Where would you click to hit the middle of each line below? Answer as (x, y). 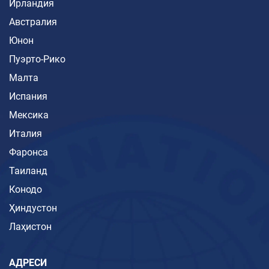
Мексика (29, 115)
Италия (26, 134)
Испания (28, 97)
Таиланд (28, 171)
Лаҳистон (30, 227)
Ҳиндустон (33, 208)
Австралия (33, 22)
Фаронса (29, 153)
